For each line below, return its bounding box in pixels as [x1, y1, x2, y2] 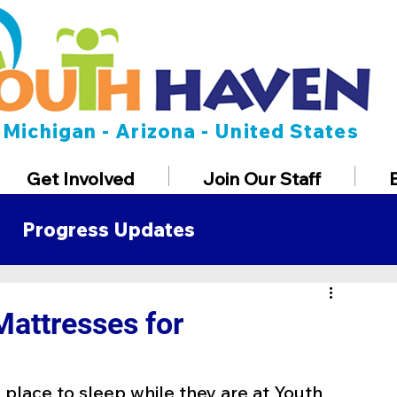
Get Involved [27, 167, 135, 190]
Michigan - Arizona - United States [3, 119, 359, 144]
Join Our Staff [203, 167, 321, 190]
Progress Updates [22, 216, 195, 242]
